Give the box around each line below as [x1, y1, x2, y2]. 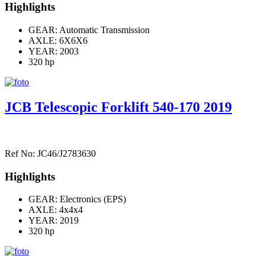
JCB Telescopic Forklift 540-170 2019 [5, 99, 232, 115]
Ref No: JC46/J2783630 [5, 148, 96, 159]
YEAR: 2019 [28, 215, 79, 226]
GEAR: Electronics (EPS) [28, 194, 126, 205]
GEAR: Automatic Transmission [28, 25, 150, 35]
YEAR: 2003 [28, 46, 79, 57]
